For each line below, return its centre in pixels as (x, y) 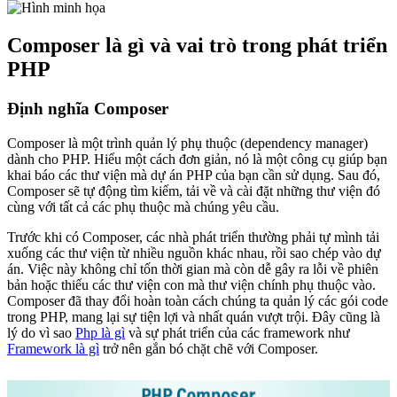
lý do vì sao (41, 332)
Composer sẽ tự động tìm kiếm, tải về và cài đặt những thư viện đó (194, 191)
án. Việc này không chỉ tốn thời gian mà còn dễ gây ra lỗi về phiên (193, 269)
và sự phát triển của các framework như (237, 332)
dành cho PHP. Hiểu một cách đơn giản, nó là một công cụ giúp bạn (197, 159)
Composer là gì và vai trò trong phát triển (197, 45)
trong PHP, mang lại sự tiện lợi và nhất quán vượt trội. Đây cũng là (194, 316)
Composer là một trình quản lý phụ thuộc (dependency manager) (187, 143)
